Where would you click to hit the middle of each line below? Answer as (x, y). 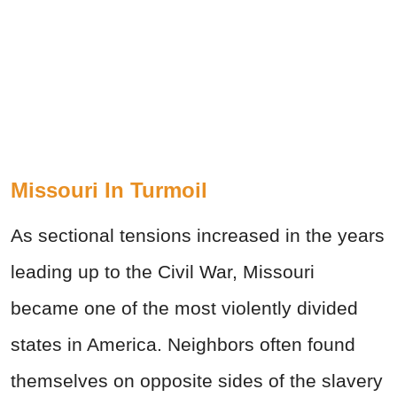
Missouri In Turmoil (109, 190)
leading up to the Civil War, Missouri (163, 271)
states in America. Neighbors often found (183, 344)
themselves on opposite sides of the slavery (197, 380)
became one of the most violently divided (184, 307)
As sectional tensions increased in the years (198, 235)
